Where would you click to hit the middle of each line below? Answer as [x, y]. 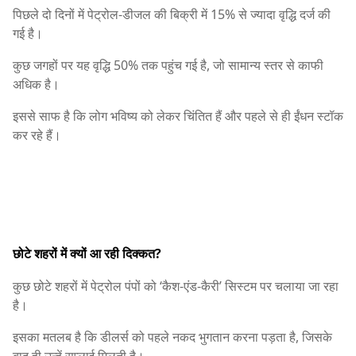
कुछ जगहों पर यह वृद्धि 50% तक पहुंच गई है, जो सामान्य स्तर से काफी [168, 65]
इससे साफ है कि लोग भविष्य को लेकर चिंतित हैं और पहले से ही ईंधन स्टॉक [178, 116]
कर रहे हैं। [37, 135]
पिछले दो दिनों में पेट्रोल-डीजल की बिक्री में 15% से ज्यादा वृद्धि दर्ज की [172, 14]
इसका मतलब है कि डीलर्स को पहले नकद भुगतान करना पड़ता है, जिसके [172, 337]
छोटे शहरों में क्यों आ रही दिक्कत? [87, 254]
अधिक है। [36, 84]
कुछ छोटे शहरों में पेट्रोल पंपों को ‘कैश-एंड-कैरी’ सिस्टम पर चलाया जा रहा [176, 286]
